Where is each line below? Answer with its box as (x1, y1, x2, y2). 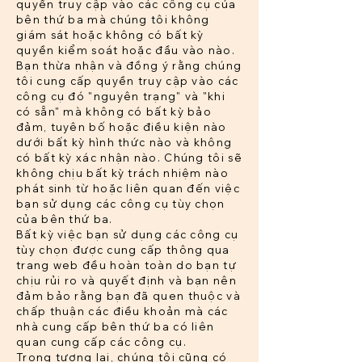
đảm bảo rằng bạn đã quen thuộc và (16, 289, 241, 303)
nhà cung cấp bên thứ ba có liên (16, 320, 215, 334)
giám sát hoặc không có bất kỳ (16, 28, 204, 42)
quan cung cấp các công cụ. (16, 335, 187, 349)
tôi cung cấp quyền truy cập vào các (16, 74, 239, 88)
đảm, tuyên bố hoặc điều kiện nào (16, 120, 227, 134)
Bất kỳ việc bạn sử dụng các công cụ (16, 228, 239, 242)
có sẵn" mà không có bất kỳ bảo (16, 105, 213, 119)
